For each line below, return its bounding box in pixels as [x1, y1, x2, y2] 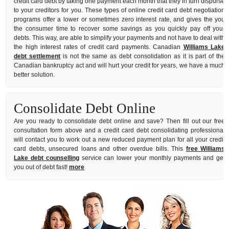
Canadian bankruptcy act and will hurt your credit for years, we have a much [14, 61, 225, 69]
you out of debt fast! [14, 163, 70, 171]
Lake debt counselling [14, 154, 79, 162]
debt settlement [14, 52, 61, 60]
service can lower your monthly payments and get [79, 154, 225, 162]
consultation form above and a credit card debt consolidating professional [14, 126, 225, 134]
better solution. [14, 71, 55, 78]
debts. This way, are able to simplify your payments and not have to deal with [14, 34, 225, 41]
